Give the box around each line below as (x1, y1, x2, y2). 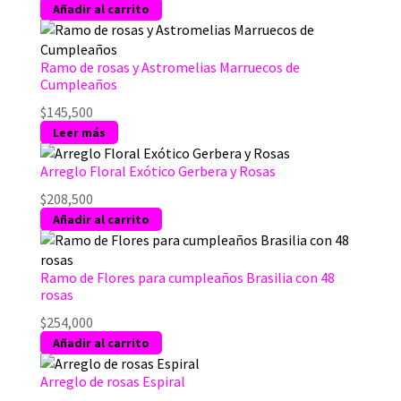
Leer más (52, 124, 106, 141)
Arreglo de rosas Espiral (39, 371, 185, 390)
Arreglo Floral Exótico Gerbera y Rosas (39, 161, 276, 180)
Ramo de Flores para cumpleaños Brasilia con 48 (39, 268, 335, 286)
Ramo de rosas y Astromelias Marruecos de (39, 57, 300, 76)
